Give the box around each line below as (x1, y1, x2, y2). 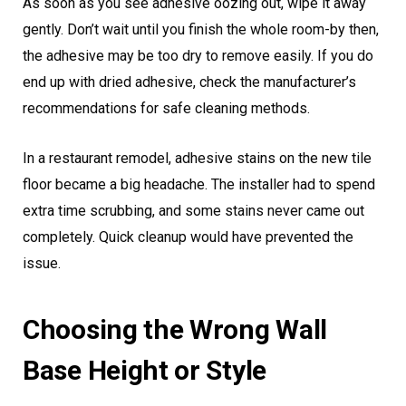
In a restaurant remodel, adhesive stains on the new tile (23, 150, 372, 168)
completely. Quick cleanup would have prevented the (23, 228, 353, 246)
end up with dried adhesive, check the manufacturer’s (23, 73, 356, 92)
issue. (23, 255, 61, 273)
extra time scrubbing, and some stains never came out (23, 202, 364, 220)
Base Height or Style (23, 354, 266, 387)
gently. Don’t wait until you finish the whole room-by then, (23, 21, 379, 39)
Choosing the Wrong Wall (23, 314, 328, 346)
